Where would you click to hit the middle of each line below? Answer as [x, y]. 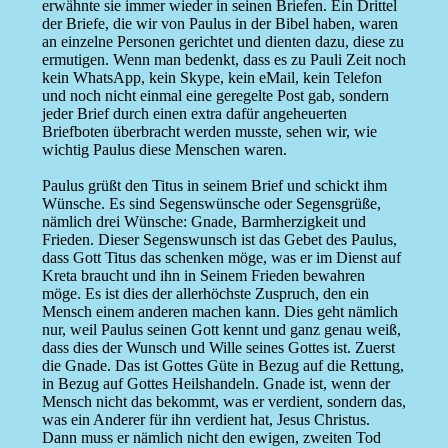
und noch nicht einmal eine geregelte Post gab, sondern [215, 96]
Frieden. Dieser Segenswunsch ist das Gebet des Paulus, [219, 240]
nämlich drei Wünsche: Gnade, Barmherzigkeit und [203, 222]
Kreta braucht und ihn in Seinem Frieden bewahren [203, 276]
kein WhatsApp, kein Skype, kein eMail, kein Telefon [211, 78]
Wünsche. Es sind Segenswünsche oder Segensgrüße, [211, 204]
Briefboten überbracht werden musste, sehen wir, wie [209, 132]
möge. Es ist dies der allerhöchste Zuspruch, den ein [205, 294]
